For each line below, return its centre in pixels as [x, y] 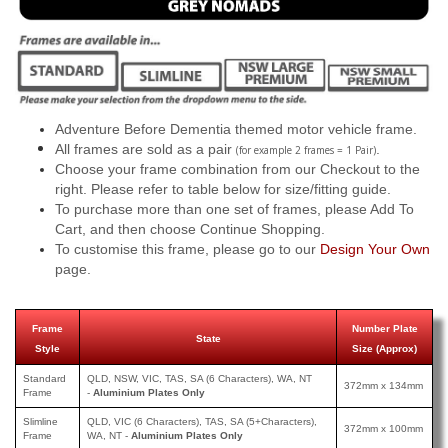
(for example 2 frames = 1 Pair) [306, 150]
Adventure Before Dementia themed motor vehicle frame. [236, 129]
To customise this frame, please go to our [187, 249]
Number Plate [384, 329]
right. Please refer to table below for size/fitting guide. [223, 189]
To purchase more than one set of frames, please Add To [234, 209]
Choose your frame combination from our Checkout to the [237, 169]
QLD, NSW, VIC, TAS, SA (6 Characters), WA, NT [199, 379]
